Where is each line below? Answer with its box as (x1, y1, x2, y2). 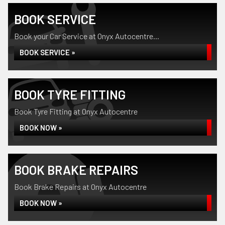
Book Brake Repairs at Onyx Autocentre (14, 182, 147, 191)
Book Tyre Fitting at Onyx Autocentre (14, 106, 138, 116)
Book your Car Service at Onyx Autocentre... (14, 31, 159, 41)
